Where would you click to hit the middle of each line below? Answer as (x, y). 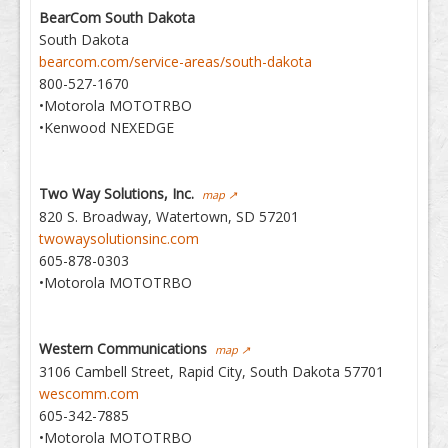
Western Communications (123, 348)
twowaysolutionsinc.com (119, 238)
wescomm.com (89, 393)
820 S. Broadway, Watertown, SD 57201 (165, 216)
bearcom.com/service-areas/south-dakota (175, 61)
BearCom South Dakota (117, 17)
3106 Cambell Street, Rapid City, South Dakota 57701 (207, 371)
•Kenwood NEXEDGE (102, 127)
